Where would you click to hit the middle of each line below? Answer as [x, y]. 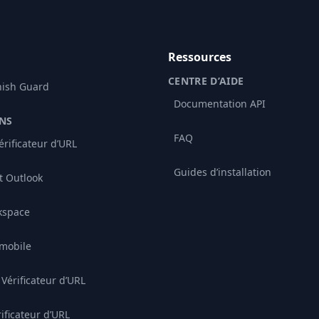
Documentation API [220, 104]
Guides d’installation [223, 172]
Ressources [200, 57]
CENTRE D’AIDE [206, 81]
